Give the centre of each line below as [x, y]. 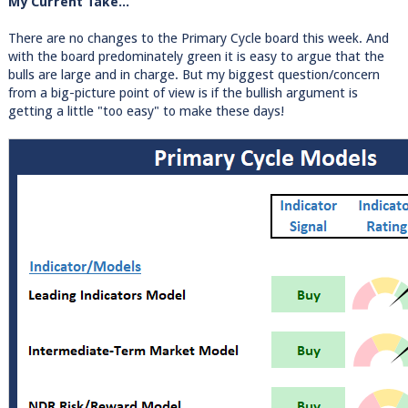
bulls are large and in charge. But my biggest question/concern [194, 75]
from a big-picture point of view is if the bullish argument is [183, 93]
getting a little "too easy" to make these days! [146, 111]
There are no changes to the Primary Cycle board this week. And [198, 38]
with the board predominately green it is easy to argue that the [196, 56]
